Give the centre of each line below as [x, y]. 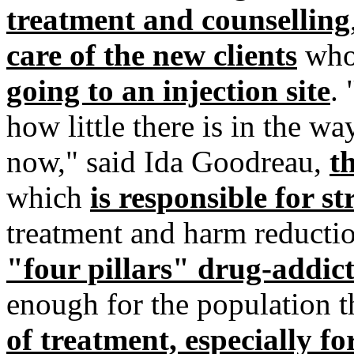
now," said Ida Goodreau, [168, 162]
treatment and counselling [178, 19]
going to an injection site [168, 90]
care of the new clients [152, 55]
